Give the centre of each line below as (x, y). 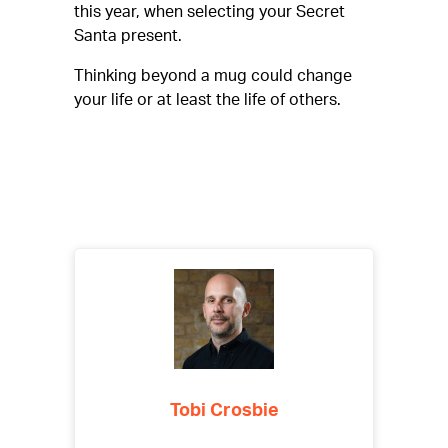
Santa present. (128, 36)
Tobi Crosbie (224, 411)
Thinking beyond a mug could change (213, 76)
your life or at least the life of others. (207, 100)
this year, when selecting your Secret (209, 12)
